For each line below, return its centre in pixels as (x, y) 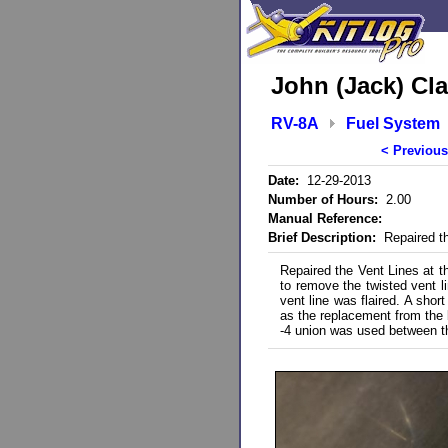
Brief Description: (322, 237)
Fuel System (393, 123)
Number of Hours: (323, 199)
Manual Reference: (325, 218)
